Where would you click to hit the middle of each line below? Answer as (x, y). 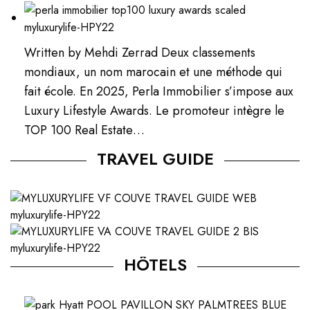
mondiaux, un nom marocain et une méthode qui (154, 72)
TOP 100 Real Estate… (85, 130)
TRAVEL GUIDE (155, 159)
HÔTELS (155, 265)
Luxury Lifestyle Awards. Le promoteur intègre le (155, 111)
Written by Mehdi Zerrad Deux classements (140, 53)
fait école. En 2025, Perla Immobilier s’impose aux (159, 92)
